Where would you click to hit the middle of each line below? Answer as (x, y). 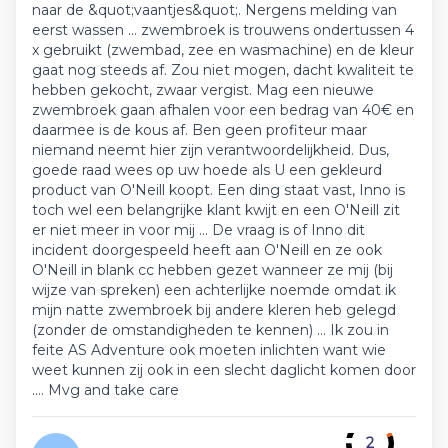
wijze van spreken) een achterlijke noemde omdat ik (214, 290)
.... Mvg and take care (105, 390)
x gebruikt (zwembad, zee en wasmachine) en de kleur (223, 50)
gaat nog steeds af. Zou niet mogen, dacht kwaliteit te (223, 70)
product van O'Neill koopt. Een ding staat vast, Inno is (218, 190)
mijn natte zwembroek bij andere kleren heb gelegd (214, 310)
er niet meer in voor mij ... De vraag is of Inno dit (198, 230)
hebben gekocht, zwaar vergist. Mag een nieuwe (203, 90)
